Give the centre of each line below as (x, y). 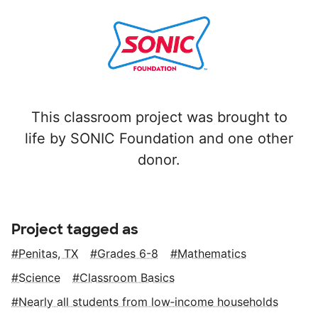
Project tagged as (75, 230)
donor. (159, 160)
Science (39, 278)
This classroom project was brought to (159, 117)
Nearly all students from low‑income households (148, 302)
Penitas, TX (48, 254)
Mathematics (212, 254)
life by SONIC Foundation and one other (159, 139)
